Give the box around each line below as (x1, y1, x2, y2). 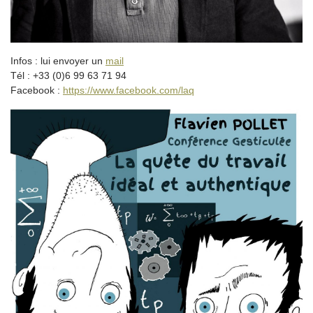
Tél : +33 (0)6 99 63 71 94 (10, 69, 126, 81)
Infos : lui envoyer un (10, 54, 105, 66)
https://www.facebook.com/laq (63, 84, 194, 96)
